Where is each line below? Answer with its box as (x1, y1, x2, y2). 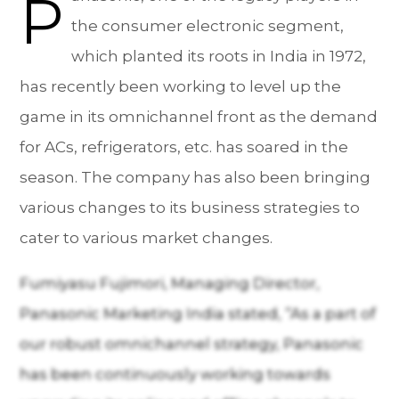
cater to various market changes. (20, 229, 277, 248)
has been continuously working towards (20, 365, 331, 384)
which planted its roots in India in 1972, (71, 47, 367, 66)
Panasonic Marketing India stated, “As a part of (20, 305, 377, 323)
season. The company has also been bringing (20, 168, 371, 187)
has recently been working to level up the (20, 77, 342, 96)
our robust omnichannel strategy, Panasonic (20, 335, 364, 354)
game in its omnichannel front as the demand (20, 108, 379, 126)
